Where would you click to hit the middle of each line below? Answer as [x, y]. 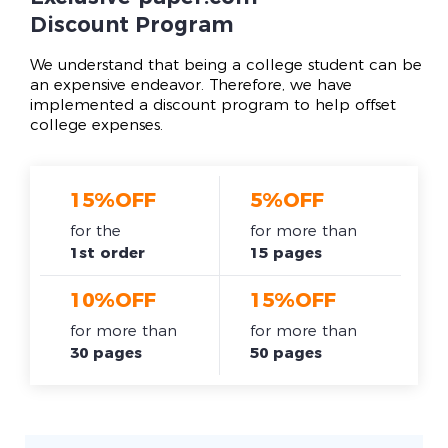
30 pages [105, 354]
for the [95, 232]
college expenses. [96, 126]
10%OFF [112, 301]
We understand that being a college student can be [226, 66]
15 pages [286, 254]
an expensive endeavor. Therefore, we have [191, 86]
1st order [107, 254]
